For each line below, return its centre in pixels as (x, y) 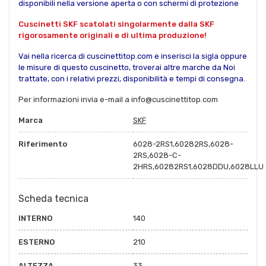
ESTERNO (37, 242)
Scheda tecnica (53, 198)
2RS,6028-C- (157, 155)
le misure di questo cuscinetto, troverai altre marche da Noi (127, 67)
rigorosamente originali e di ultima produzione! (113, 35)
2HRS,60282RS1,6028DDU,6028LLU (198, 166)
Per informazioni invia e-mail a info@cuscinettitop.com (118, 99)
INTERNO (35, 218)
